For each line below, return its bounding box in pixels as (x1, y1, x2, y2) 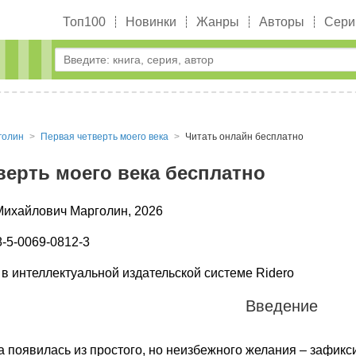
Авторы (259, 15, 304, 29)
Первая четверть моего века (41, 131, 168, 142)
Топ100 (63, 15, 106, 29)
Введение (245, 297, 318, 315)
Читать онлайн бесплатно (185, 131, 304, 142)
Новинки (126, 15, 176, 29)
